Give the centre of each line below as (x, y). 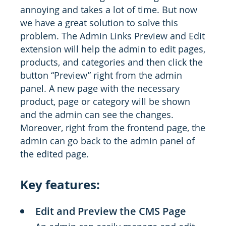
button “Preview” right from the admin (101, 75)
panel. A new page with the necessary (100, 88)
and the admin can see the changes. (97, 115)
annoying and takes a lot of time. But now (109, 10)
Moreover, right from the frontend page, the (113, 128)
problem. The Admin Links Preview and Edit (112, 36)
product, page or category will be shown (105, 101)
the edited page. (54, 154)
